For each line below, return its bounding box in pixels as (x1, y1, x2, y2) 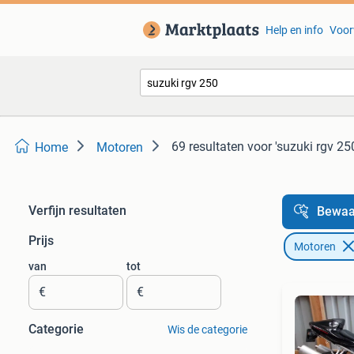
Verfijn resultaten (28, 203, 126, 218)
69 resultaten (171, 139, 244, 154)
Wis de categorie (167, 323, 247, 336)
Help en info (265, 24, 323, 36)
